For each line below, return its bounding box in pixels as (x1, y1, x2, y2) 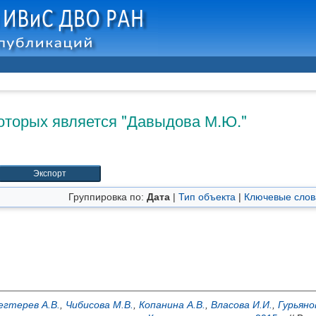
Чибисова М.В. (66, 299, 133, 310)
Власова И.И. (211, 299, 272, 310)
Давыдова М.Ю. (127, 109, 241, 131)
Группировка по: (68, 191, 147, 202)
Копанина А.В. (139, 299, 205, 310)
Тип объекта (178, 191, 236, 202)
